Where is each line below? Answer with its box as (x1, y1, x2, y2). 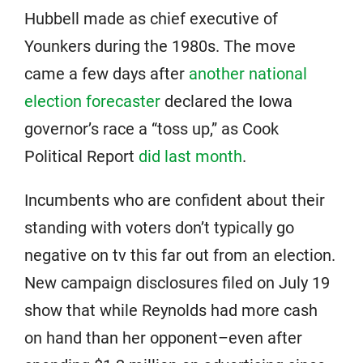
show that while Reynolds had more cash (24, 301, 318, 321)
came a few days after (24, 64, 189, 84)
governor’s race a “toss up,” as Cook (24, 119, 279, 139)
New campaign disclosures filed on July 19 (24, 273, 330, 293)
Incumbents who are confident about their (24, 190, 325, 211)
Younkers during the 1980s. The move (24, 36, 296, 57)
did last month (139, 147, 242, 167)
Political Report (24, 147, 139, 167)
